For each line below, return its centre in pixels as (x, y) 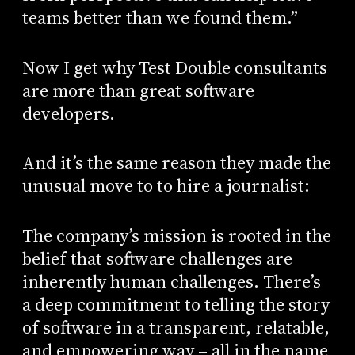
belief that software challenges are (157, 259)
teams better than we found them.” (160, 18)
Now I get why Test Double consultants (174, 67)
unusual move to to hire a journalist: (166, 186)
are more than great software (138, 90)
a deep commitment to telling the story (176, 305)
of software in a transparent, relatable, (176, 328)
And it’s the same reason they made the (176, 163)
